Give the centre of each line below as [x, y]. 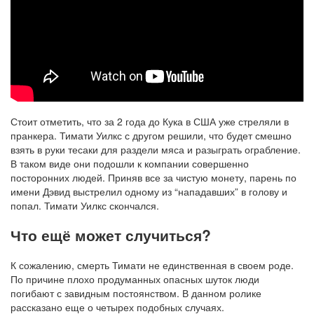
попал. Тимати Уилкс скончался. [85, 206]
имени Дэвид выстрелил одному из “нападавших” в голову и [149, 192]
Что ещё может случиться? [111, 235]
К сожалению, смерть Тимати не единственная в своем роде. [152, 265]
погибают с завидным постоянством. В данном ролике [136, 293]
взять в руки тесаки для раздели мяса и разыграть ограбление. [156, 150]
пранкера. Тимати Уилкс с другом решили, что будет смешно [151, 136]
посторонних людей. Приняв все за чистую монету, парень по [153, 178]
